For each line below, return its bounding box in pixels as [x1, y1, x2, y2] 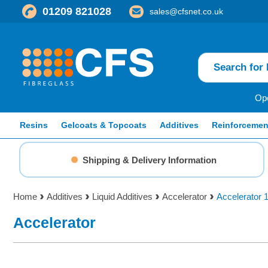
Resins [20, 120, 48, 130]
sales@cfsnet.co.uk [150, 6, 223, 16]
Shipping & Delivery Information [83, 154, 217, 165]
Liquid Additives [92, 191, 153, 202]
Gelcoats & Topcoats [61, 120, 147, 130]
